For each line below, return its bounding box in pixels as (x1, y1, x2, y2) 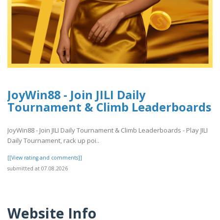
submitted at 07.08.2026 (7, 165, 68, 172)
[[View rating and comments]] (7, 154, 82, 161)
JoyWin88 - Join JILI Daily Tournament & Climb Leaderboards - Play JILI (7, 125, 208, 135)
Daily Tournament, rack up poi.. (7, 136, 99, 145)
